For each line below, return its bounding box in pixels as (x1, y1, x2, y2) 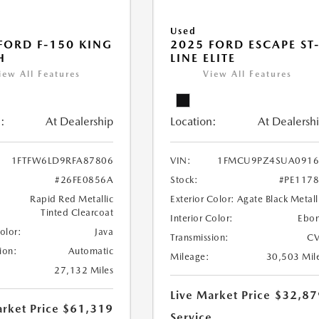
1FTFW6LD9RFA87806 (11, 155, 114, 167)
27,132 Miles (54, 265, 114, 276)
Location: (170, 115, 217, 129)
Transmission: (170, 232, 229, 244)
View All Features (203, 69, 293, 80)
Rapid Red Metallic (30, 194, 114, 205)
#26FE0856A (55, 174, 114, 186)
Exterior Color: (170, 194, 235, 205)
